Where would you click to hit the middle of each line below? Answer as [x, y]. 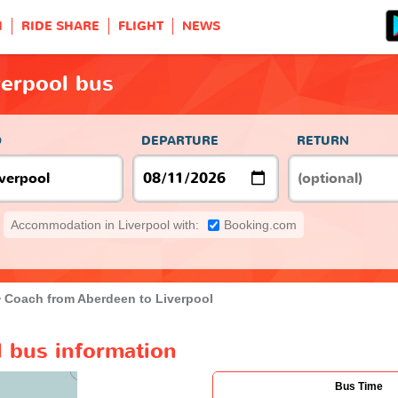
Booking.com [260, 224]
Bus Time [359, 386]
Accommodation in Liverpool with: [105, 224]
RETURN [323, 140]
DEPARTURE [180, 140]
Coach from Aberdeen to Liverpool [109, 298]
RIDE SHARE [60, 26]
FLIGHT [141, 26]
